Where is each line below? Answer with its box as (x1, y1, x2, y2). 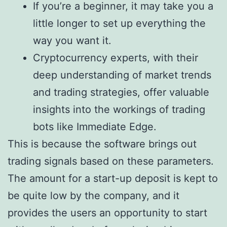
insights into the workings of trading (33, 103, 205, 116)
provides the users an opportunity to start (8, 207, 207, 219)
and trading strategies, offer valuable (33, 86, 209, 99)
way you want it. (33, 34, 111, 47)
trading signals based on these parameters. (8, 155, 214, 168)
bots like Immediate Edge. (33, 121, 157, 133)
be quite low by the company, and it (8, 190, 179, 202)
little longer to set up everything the (33, 17, 206, 30)
